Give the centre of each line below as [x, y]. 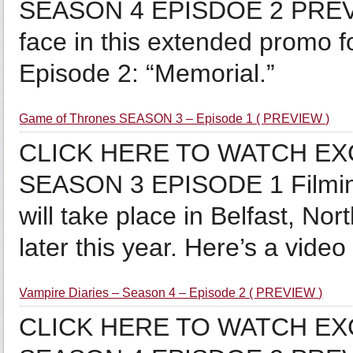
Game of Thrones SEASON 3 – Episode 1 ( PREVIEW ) [175, 119]
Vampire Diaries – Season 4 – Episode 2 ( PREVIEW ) [171, 293]
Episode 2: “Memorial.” [147, 73]
